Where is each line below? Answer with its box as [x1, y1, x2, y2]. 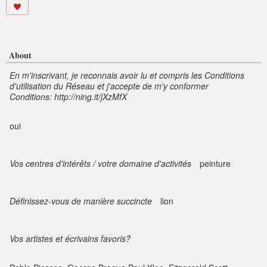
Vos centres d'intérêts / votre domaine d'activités [10, 157, 191, 170]
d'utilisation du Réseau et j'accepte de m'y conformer [10, 80, 209, 92]
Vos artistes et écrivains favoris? [10, 232, 131, 245]
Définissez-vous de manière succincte [10, 195, 152, 207]
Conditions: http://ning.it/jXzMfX [10, 91, 127, 103]
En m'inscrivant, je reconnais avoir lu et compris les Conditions [10, 69, 244, 82]
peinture [200, 157, 231, 170]
